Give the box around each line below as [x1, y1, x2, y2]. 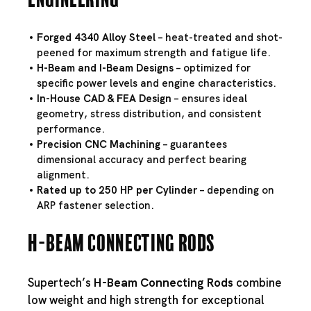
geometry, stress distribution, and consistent [37, 106, 262, 121]
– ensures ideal [171, 91, 247, 106]
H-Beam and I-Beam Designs [37, 60, 174, 75]
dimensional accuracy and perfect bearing [37, 152, 246, 167]
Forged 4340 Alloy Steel [37, 30, 155, 44]
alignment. [37, 167, 90, 182]
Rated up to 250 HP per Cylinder [37, 183, 197, 197]
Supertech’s [28, 274, 94, 290]
